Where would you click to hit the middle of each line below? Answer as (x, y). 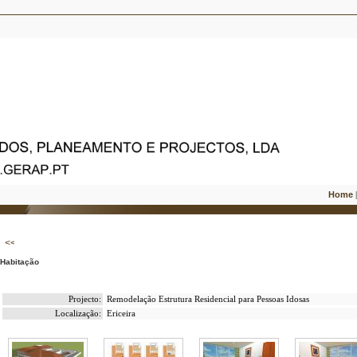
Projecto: (84, 299)
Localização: (78, 314)
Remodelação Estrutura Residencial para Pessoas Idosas (208, 299)
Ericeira (121, 314)
